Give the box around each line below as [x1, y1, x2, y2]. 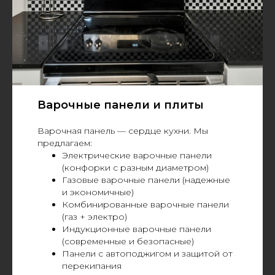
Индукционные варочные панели [61, 223, 211, 235]
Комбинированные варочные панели [61, 199, 229, 211]
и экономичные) [61, 187, 134, 198]
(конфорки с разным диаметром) [61, 162, 209, 174]
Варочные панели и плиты [37, 98, 204, 112]
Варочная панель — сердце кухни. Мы [37, 125, 208, 137]
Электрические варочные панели [61, 150, 212, 161]
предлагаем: [37, 137, 92, 149]
